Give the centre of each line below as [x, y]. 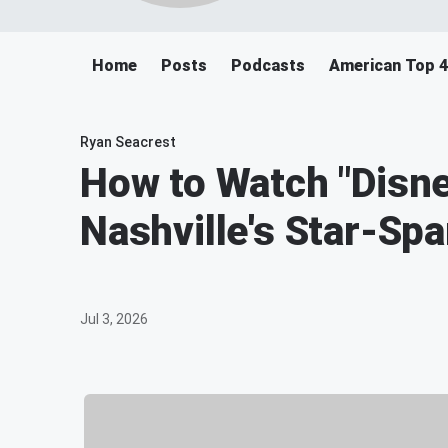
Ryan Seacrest [128, 142]
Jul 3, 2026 [114, 319]
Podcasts [268, 65]
